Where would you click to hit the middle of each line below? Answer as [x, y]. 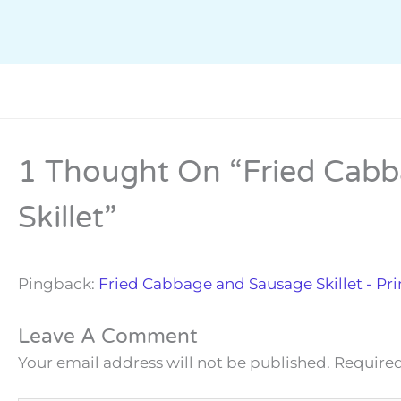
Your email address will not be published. [174, 363]
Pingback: [58, 284]
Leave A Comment [108, 337]
